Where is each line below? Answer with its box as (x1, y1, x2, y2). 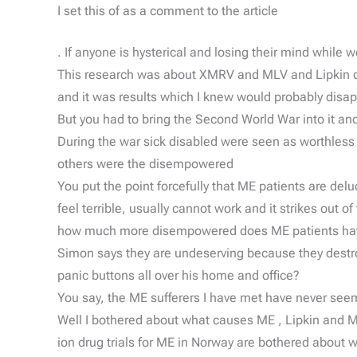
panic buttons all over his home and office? (57, 268, 300, 284)
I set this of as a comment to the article (57, 3, 278, 19)
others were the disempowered (57, 156, 233, 172)
